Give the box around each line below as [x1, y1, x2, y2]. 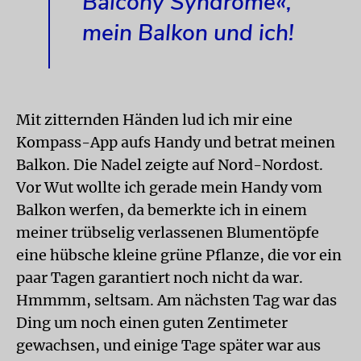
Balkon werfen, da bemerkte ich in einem [16, 200, 307, 219]
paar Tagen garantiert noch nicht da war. [16, 268, 303, 287]
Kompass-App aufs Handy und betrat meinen [16, 132, 335, 151]
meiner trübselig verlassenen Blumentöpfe [16, 222, 319, 242]
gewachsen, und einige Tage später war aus [16, 335, 321, 355]
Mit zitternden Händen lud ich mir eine [16, 110, 293, 129]
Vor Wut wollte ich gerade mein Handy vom [16, 177, 322, 197]
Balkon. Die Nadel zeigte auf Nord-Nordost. [16, 155, 323, 174]
